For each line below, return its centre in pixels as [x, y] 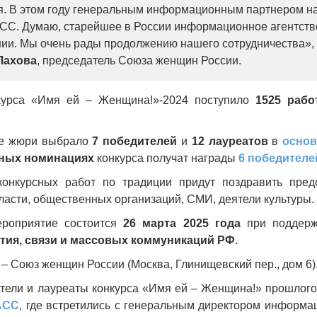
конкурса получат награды [166, 158]
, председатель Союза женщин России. [139, 61]
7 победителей [135, 142]
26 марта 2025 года [182, 224]
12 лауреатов [230, 142]
